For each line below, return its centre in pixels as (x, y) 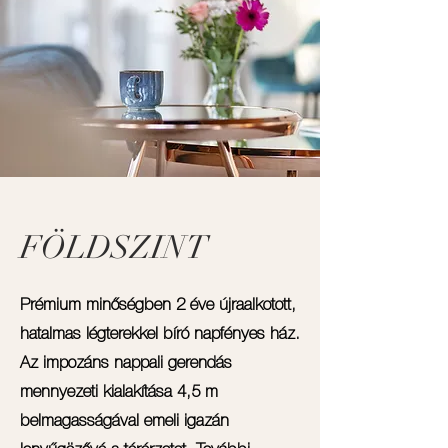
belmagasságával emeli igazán (124, 421)
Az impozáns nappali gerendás (126, 363)
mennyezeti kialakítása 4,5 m (119, 392)
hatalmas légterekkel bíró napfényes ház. (160, 334)
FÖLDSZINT (114, 247)
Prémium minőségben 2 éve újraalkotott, (158, 305)
